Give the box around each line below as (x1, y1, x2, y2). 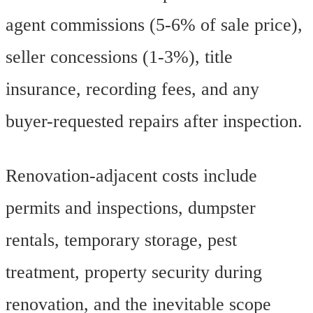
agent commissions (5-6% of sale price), (6, 15, 303, 36)
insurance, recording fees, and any (6, 79, 259, 100)
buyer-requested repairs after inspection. (6, 111, 303, 132)
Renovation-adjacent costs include (6, 166, 257, 187)
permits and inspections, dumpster (6, 198, 256, 219)
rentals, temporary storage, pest (6, 230, 237, 251)
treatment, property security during (6, 262, 262, 283)
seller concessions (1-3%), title (6, 47, 233, 68)
